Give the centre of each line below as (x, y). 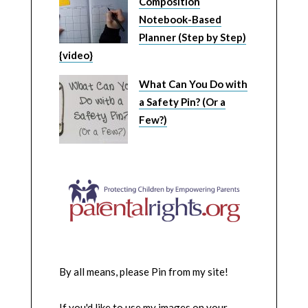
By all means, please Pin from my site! (143, 272)
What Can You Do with (193, 84)
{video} (76, 55)
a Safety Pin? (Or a (182, 102)
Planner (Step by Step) (192, 37)
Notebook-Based (180, 19)
